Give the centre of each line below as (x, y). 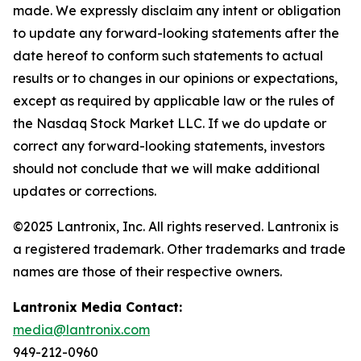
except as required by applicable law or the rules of (174, 101)
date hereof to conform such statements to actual (168, 56)
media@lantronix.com (81, 330)
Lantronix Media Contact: (98, 307)
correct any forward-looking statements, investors (169, 146)
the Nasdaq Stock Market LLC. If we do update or (170, 123)
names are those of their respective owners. (147, 272)
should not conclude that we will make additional (166, 168)
